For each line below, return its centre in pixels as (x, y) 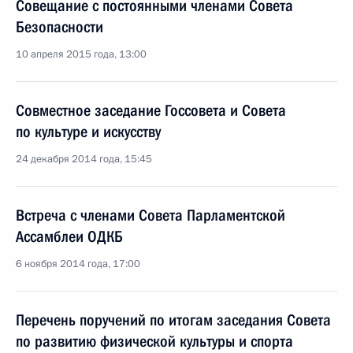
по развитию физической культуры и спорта (154, 341)
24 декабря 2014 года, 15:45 (84, 159)
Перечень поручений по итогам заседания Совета (173, 320)
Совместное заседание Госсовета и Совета (151, 110)
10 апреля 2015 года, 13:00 (81, 54)
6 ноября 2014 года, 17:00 (78, 264)
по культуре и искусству (88, 132)
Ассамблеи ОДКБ (69, 236)
